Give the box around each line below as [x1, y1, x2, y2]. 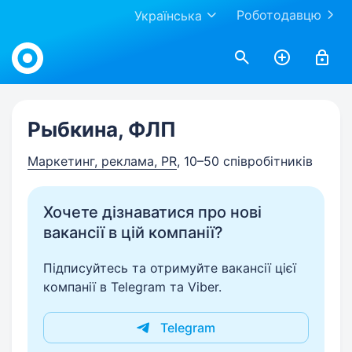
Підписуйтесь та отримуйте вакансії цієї [43, 260, 296, 276]
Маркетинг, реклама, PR [27, 153, 177, 169]
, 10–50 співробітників [177, 153, 313, 169]
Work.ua [11, 33, 59, 49]
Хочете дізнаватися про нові [43, 203, 262, 222]
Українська [134, 8, 202, 24]
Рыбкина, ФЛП [27, 117, 176, 141]
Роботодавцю [236, 7, 321, 23]
